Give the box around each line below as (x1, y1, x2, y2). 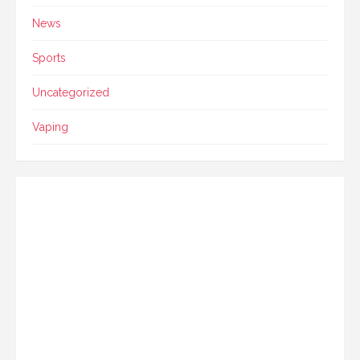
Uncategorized (32, 85, 109, 99)
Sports (32, 51, 66, 64)
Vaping (32, 120, 68, 133)
